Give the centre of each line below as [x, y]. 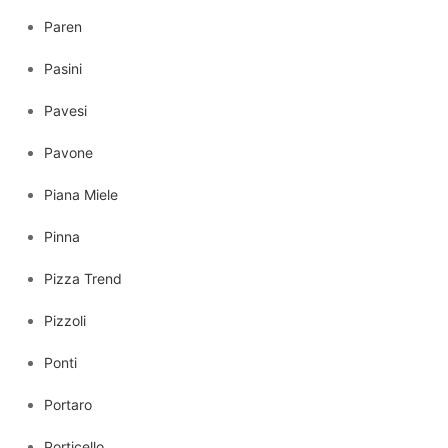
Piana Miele [81, 194]
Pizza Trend [83, 278]
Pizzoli [65, 320]
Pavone [68, 152]
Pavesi [65, 110]
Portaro [68, 404]
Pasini [63, 68]
